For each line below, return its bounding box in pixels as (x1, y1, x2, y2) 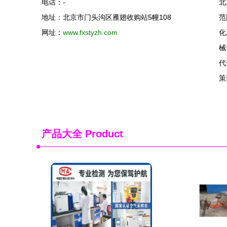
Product (82, 128, 123, 139)
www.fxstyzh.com (63, 28, 118, 36)
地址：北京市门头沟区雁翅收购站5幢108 (42, 13, 171, 21)
